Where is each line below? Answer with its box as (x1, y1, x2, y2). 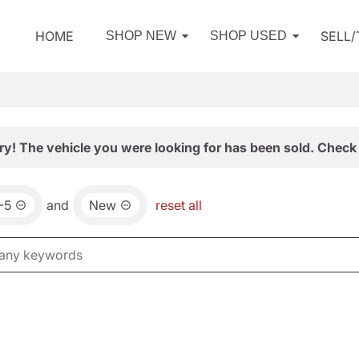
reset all (155, 197, 202, 213)
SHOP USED (210, 29, 287, 42)
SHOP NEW (106, 29, 176, 42)
